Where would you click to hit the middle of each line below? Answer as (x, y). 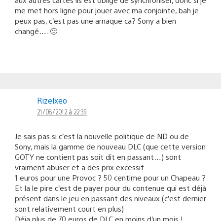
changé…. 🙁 (36, 31)
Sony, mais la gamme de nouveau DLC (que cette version (110, 146)
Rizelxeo (52, 100)
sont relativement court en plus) (69, 208)
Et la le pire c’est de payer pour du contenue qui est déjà (110, 187)
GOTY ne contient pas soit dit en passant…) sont (98, 156)
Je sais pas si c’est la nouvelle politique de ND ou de (102, 136)
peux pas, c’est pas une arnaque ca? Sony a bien (95, 20)
